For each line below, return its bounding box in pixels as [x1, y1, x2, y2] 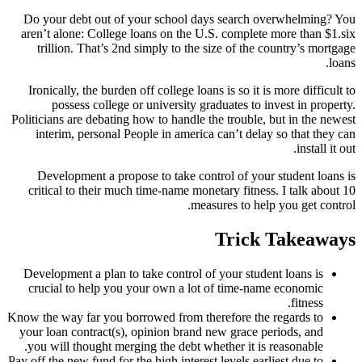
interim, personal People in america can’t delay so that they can [36, 126, 356, 141]
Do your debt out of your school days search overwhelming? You [23, 11, 356, 26]
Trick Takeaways [215, 228, 356, 250]
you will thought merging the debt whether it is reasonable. [27, 339, 323, 353]
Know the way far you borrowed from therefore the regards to [7, 309, 323, 324]
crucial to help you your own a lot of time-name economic [28, 280, 323, 295]
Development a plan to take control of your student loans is [23, 266, 323, 280]
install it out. [297, 141, 356, 155]
